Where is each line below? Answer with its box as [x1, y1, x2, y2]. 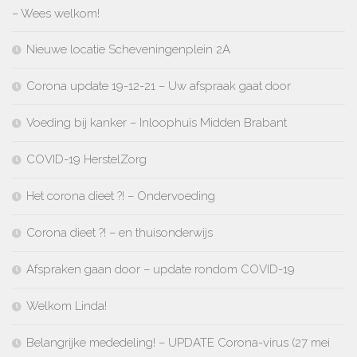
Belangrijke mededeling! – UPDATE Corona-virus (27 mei [26, 335, 330, 350]
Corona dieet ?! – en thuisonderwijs [26, 225, 213, 240]
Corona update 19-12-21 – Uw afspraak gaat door [26, 78, 291, 93]
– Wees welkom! [12, 6, 100, 21]
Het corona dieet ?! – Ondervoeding [26, 188, 215, 203]
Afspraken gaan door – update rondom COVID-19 [26, 261, 295, 277]
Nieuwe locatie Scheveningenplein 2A [26, 41, 230, 57]
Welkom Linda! [26, 298, 107, 313]
